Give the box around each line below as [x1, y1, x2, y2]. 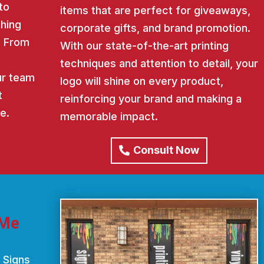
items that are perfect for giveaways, [60, 4, 250, 17]
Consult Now [133, 144, 199, 157]
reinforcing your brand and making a [60, 93, 242, 105]
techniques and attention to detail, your [60, 57, 258, 70]
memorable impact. [60, 110, 158, 123]
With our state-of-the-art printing [60, 39, 229, 52]
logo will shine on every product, [60, 75, 223, 88]
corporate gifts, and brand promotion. [60, 22, 250, 35]
